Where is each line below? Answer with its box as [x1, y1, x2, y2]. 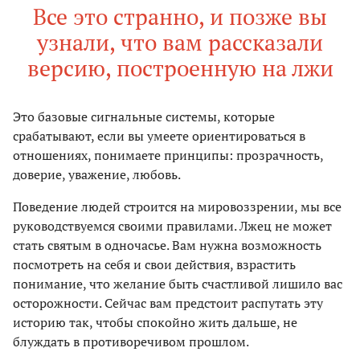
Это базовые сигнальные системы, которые [13, 108, 275, 126]
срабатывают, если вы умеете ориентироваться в [13, 127, 305, 145]
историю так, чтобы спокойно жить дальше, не [13, 313, 297, 332]
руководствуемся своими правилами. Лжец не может [13, 217, 332, 235]
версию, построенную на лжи [27, 53, 333, 84]
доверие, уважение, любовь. [13, 166, 181, 184]
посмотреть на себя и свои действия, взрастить [13, 256, 296, 274]
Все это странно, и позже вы [33, 2, 327, 32]
